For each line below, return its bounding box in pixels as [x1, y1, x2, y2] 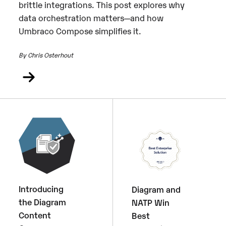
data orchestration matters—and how [19, 12, 164, 24]
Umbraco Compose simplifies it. [19, 25, 142, 37]
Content [19, 209, 51, 221]
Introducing [19, 183, 64, 195]
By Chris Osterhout [19, 50, 74, 59]
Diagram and [132, 183, 181, 195]
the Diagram [19, 196, 67, 208]
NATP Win [132, 196, 170, 208]
